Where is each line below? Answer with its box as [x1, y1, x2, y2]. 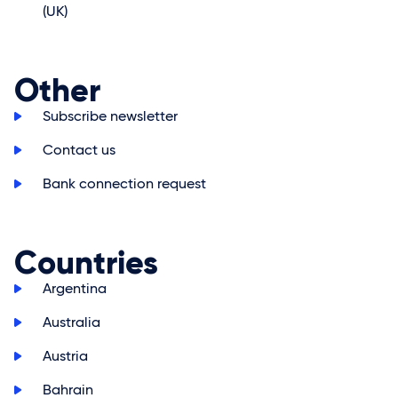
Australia [43, 314, 100, 330]
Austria [43, 347, 88, 364]
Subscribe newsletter [43, 107, 178, 124]
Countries [14, 243, 158, 283]
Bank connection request [43, 175, 206, 192]
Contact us [43, 141, 115, 158]
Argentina [43, 280, 107, 297]
